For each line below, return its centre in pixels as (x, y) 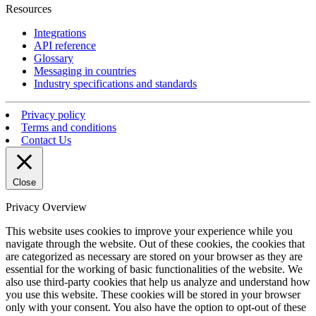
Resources (29, 8)
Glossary (54, 58)
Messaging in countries (85, 71)
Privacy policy (53, 114)
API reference (65, 45)
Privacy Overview (46, 207)
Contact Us (46, 140)
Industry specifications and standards (115, 83)
